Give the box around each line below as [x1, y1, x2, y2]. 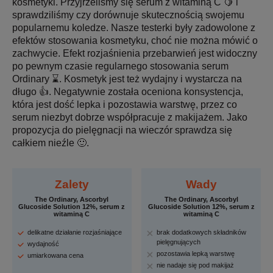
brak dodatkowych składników [157, 228, 247, 236]
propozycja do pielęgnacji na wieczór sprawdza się [12, 124, 232, 135]
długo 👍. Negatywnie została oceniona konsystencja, [12, 86, 243, 97]
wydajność [27, 239, 59, 247]
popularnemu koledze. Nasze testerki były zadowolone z [12, 22, 255, 33]
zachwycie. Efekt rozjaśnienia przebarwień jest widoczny [12, 48, 257, 58]
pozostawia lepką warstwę [157, 249, 235, 257]
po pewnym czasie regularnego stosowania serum [12, 60, 229, 71]
